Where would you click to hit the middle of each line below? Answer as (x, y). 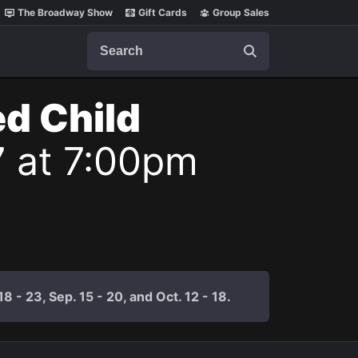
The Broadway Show (65, 12)
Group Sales (241, 12)
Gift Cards (163, 12)
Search (107, 39)
